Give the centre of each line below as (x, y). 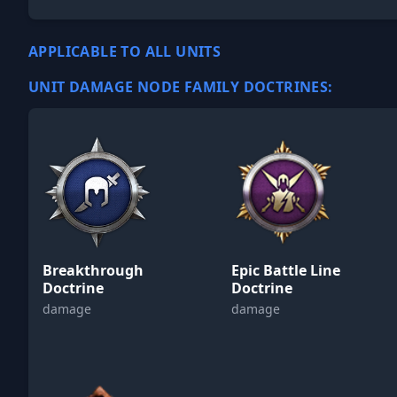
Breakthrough (93, 270)
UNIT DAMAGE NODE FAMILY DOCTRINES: (181, 87)
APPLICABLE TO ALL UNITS (125, 51)
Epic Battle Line (286, 270)
